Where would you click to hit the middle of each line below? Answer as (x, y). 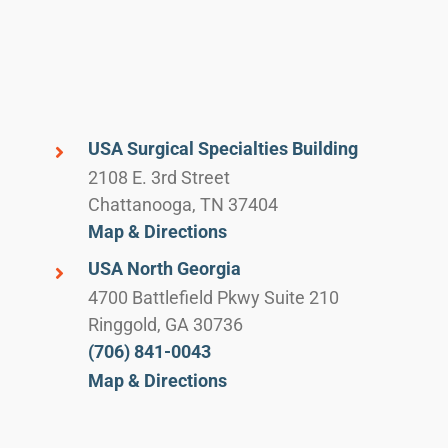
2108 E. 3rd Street (158, 177)
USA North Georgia (164, 269)
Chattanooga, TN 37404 (182, 204)
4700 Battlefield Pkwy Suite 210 (213, 298)
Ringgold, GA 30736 (165, 325)
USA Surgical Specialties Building (222, 148)
